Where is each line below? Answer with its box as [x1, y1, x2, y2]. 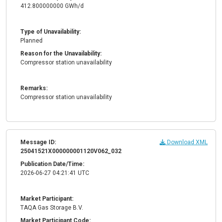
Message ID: [20, 139, 56, 146]
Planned [20, 37, 43, 45]
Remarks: [20, 85, 48, 92]
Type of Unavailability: [20, 28, 81, 36]
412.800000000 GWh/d [20, 2, 84, 10]
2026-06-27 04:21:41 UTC [20, 169, 89, 177]
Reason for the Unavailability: [20, 50, 102, 57]
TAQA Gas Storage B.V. [20, 204, 83, 212]
